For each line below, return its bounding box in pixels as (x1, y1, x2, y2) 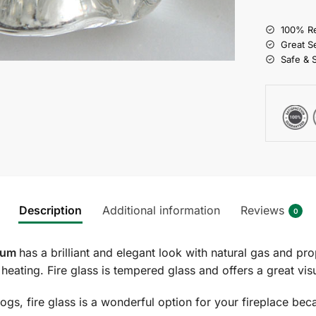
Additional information (102, 203, 220, 218)
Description (19, 203, 82, 218)
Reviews (241, 203, 284, 218)
